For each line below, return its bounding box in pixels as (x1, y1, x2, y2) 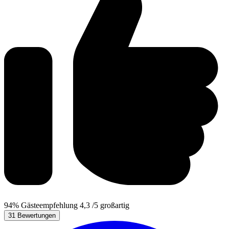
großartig (100, 200, 129, 210)
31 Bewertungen (8, 211, 56, 219)
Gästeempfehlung (21, 200, 78, 210)
